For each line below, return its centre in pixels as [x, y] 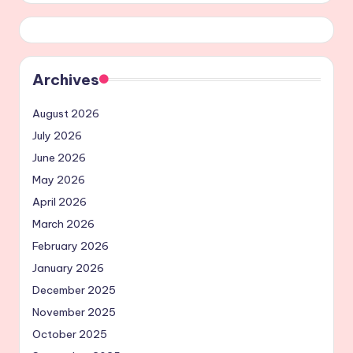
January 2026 [68, 268]
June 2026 [59, 158]
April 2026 [59, 202]
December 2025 [74, 290]
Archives [66, 80]
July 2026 [57, 136]
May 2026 [59, 180]
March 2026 [63, 224]
